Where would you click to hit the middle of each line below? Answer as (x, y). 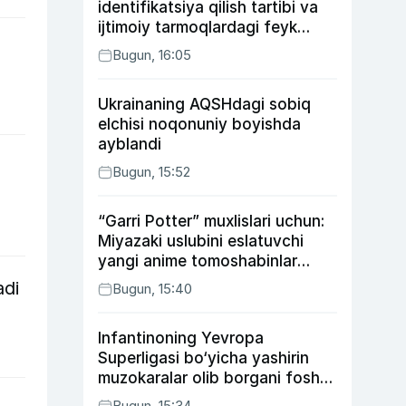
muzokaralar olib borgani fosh (209, 378)
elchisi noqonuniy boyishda (199, 124)
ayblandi (130, 144)
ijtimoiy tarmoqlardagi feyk (198, 27)
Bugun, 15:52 (151, 172)
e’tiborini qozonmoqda (182, 281)
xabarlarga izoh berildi (180, 47)
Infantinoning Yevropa (181, 338)
